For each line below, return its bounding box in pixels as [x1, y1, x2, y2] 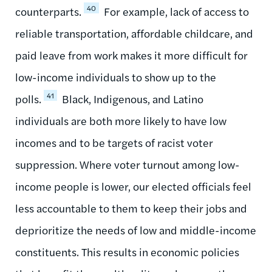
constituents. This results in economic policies [15, 243, 239, 259]
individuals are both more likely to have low [15, 112, 226, 128]
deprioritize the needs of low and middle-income [15, 222, 256, 237]
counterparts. [15, 3, 81, 19]
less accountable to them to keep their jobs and [15, 200, 247, 216]
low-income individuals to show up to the [15, 69, 216, 84]
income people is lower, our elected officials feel [15, 178, 251, 194]
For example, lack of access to [101, 3, 249, 19]
